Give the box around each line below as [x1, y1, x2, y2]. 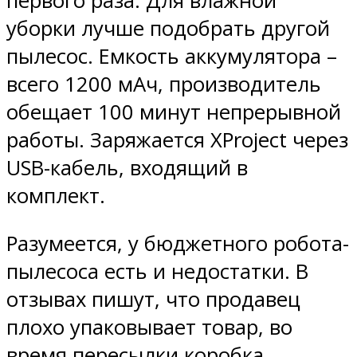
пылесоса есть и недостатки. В [6, 257, 308, 286]
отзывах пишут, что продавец [6, 285, 300, 314]
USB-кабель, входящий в [6, 153, 248, 182]
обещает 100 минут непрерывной [6, 97, 341, 126]
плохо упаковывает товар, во [6, 313, 292, 342]
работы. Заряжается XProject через [6, 125, 348, 154]
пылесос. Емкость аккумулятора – [6, 41, 337, 70]
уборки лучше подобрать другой [6, 14, 330, 42]
